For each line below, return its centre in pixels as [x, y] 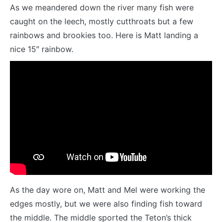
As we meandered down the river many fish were [102, 8]
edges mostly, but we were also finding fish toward [106, 203]
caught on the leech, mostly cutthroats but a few [102, 22]
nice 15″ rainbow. [42, 49]
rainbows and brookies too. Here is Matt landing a [104, 35]
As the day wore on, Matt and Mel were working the [108, 190]
